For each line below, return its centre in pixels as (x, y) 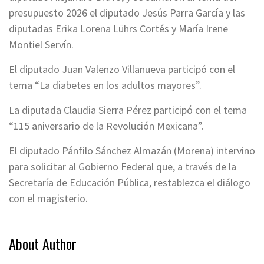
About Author (43, 243)
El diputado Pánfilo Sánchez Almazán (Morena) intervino (132, 151)
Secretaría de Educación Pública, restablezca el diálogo (130, 182)
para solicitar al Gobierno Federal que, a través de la (123, 166)
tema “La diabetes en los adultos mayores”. (105, 85)
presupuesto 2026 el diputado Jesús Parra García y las (127, 13)
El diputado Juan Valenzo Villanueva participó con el (122, 69)
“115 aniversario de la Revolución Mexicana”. (106, 126)
